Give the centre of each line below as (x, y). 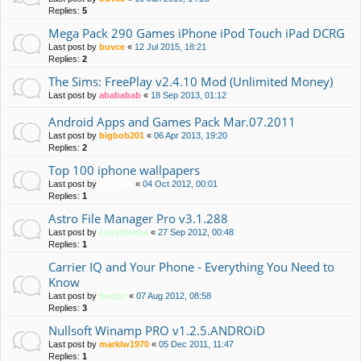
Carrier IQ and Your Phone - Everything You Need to (191, 267)
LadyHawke (124, 232)
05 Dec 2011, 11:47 (196, 344)
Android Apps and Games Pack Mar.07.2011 (172, 122)
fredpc (113, 296)
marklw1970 (124, 344)
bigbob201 (122, 136)
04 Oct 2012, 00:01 (180, 184)
